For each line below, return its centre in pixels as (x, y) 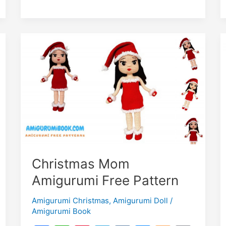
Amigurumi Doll (141, 201)
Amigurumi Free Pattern (105, 181)
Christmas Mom (81, 164)
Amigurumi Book (62, 211)
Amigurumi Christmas (71, 201)
